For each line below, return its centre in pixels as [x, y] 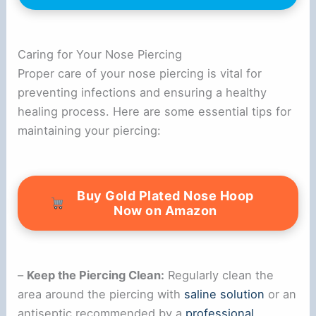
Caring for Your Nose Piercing [100, 54]
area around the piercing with [101, 294]
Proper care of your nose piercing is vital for [140, 73]
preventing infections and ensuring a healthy [142, 92]
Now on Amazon [165, 210]
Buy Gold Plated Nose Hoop [165, 195]
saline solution [225, 294]
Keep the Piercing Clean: [96, 275]
